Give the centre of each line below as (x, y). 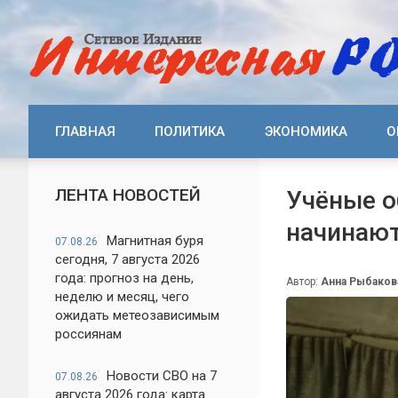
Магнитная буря (155, 241)
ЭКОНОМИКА (306, 131)
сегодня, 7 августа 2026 (127, 259)
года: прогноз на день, (124, 278)
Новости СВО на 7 (162, 376)
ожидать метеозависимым (137, 315)
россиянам (88, 334)
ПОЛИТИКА (190, 131)
